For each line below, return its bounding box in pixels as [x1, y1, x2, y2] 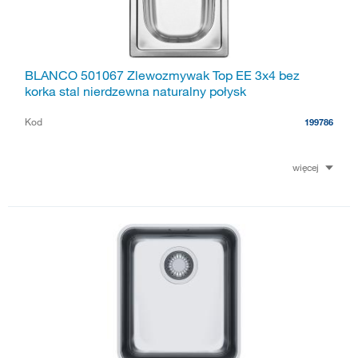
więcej [292, 161, 319, 174]
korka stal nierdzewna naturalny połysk [25, 83, 246, 100]
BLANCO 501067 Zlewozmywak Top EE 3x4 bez [25, 67, 300, 84]
